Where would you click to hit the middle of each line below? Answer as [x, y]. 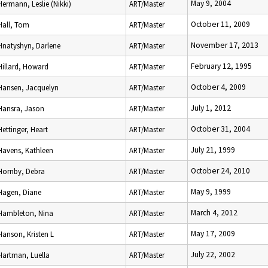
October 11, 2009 [220, 24]
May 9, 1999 [211, 192]
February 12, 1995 [221, 66]
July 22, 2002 [213, 255]
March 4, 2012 [214, 213]
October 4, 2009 [218, 87]
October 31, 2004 [220, 129]
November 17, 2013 [225, 45]
